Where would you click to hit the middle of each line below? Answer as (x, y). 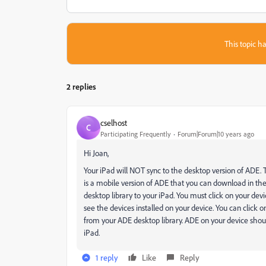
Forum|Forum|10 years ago (216, 134)
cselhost (114, 122)
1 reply (107, 257)
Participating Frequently (136, 134)
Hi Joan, (96, 153)
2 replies (81, 86)
